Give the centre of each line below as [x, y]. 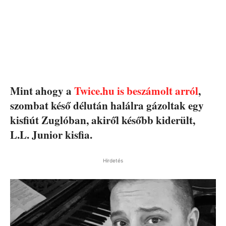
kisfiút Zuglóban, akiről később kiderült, [103, 120]
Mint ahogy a [42, 91]
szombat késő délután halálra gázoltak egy [107, 105]
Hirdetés [113, 160]
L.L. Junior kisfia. [51, 134]
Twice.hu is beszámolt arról [136, 91]
